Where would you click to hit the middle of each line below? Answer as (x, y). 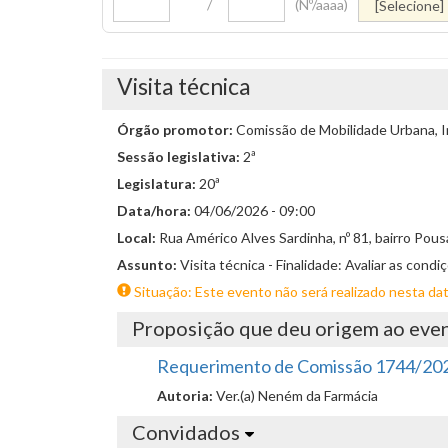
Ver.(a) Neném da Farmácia (297, 395)
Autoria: (186, 395)
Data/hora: (155, 210)
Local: (138, 237)
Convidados (186, 432)
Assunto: (148, 264)
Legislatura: (158, 183)
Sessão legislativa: (180, 156)
